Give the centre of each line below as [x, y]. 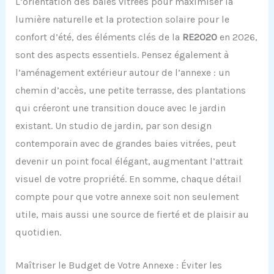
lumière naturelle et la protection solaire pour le [122, 19]
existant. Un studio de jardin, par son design [113, 125]
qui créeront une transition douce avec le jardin [120, 108]
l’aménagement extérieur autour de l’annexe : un [122, 72]
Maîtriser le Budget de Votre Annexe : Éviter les [118, 265]
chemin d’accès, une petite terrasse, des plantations [130, 90]
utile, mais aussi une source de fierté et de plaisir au [132, 214]
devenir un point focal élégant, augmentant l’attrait [129, 161]
